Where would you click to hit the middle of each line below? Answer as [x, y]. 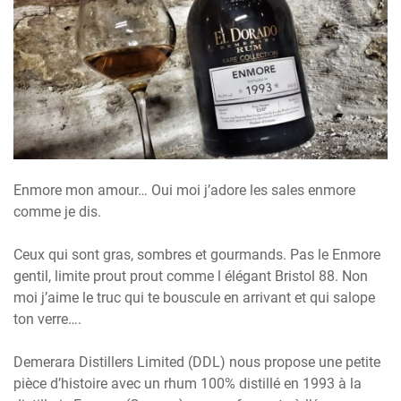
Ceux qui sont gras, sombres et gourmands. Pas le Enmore [197, 255]
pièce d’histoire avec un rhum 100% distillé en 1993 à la [188, 384]
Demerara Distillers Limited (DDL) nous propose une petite [197, 363]
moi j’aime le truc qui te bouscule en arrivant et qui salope [194, 298]
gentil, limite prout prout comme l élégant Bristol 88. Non [191, 277]
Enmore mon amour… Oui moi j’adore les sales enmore [184, 191]
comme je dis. [57, 212]
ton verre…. [47, 320]
